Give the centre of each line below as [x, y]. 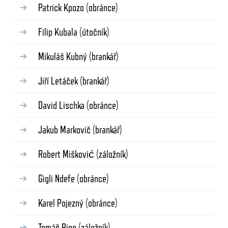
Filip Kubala [59, 32]
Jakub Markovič [65, 130]
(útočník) [94, 32]
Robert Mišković [67, 154]
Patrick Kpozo [62, 7]
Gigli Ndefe [58, 178]
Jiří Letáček [59, 81]
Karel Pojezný [62, 203]
